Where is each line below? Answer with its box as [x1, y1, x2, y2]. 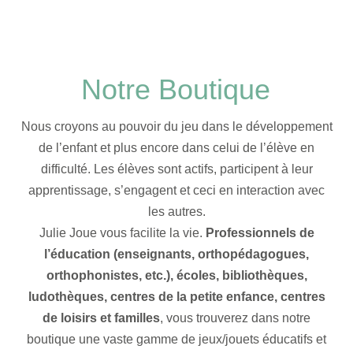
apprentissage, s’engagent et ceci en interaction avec [28, 183, 325, 197]
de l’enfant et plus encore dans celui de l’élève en [39, 140, 314, 154]
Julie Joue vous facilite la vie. [39, 225, 206, 240]
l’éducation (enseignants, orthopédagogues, [44, 247, 309, 261]
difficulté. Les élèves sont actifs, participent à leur [40, 162, 313, 176]
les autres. [147, 204, 206, 218]
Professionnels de [205, 225, 314, 240]
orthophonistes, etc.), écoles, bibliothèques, [46, 268, 307, 282]
